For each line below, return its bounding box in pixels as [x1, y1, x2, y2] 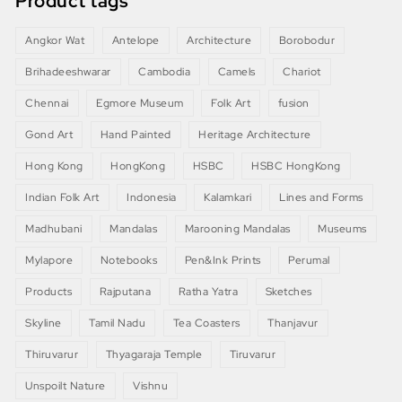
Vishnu [133, 379, 169, 394]
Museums [318, 222, 367, 237]
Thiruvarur [25, 347, 79, 363]
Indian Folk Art [25, 190, 100, 205]
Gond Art [25, 127, 74, 143]
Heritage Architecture [198, 127, 311, 143]
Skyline [25, 316, 62, 331]
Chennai [25, 96, 69, 111]
